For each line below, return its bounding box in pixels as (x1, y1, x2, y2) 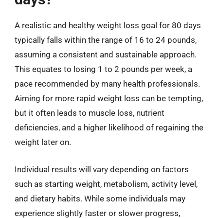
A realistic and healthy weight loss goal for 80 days (15, 20, 201, 30)
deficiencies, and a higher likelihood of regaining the (15, 123, 203, 132)
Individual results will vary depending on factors (15, 164, 189, 174)
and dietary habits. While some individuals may (15, 193, 185, 203)
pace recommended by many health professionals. (15, 79, 200, 89)
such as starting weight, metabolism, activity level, (15, 179, 198, 189)
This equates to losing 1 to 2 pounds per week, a (15, 64, 192, 74)
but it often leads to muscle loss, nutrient (15, 108, 164, 118)
